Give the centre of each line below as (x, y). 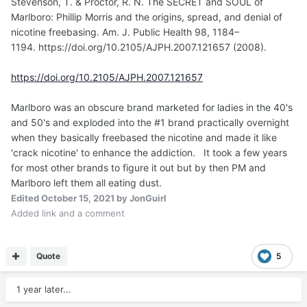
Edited (26, 198)
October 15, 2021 (78, 198)
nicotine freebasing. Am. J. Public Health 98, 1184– (125, 32)
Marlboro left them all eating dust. (86, 182)
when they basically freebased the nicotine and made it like (144, 137)
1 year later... (44, 289)
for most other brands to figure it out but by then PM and (138, 167)
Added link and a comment (68, 213)
